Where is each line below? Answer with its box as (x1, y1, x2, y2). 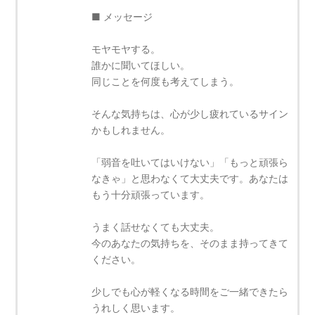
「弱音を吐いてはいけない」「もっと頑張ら (91, 156, 289, 169)
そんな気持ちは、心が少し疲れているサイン (91, 108, 289, 120)
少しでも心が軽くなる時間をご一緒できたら (91, 285, 289, 298)
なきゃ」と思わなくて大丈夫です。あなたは (91, 172, 289, 185)
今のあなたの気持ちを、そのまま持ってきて (91, 237, 289, 250)
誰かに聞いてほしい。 (91, 59, 191, 72)
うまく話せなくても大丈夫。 (91, 221, 220, 233)
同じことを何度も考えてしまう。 (91, 75, 240, 88)
